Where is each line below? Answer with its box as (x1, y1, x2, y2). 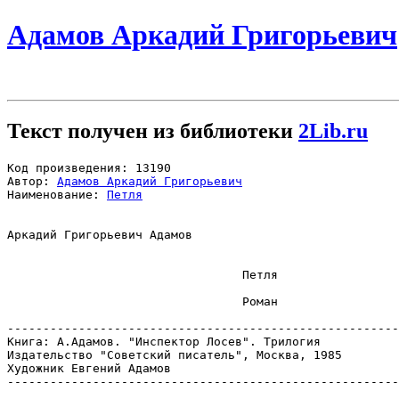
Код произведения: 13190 (7, 160, 171, 175)
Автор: (7, 174, 57, 188)
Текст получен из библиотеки (7, 118, 298, 142)
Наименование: (7, 187, 107, 201)
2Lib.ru (298, 118, 368, 142)
